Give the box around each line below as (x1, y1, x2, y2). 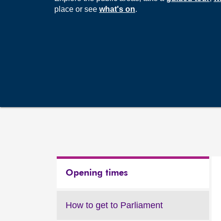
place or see (54, 5, 99, 13)
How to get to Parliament (66, 200, 163, 210)
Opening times (66, 169, 128, 178)
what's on (99, 5, 135, 13)
